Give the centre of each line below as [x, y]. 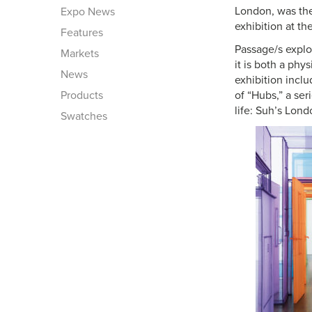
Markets [80, 54]
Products [82, 95]
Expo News [88, 12]
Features [82, 33]
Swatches [84, 116]
